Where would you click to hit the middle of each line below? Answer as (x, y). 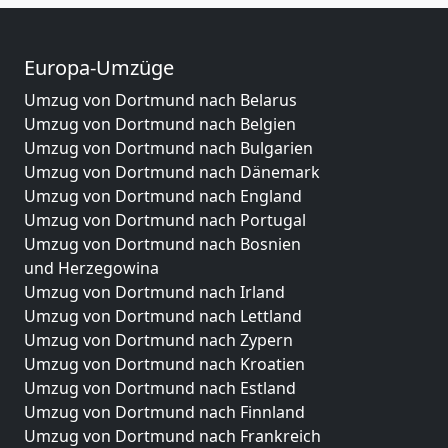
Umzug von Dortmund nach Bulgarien (168, 147)
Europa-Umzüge (99, 67)
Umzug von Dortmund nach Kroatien (164, 363)
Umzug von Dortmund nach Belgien (160, 123)
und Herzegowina (91, 267)
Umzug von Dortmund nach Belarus (160, 99)
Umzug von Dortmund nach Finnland (164, 411)
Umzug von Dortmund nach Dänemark (172, 171)
